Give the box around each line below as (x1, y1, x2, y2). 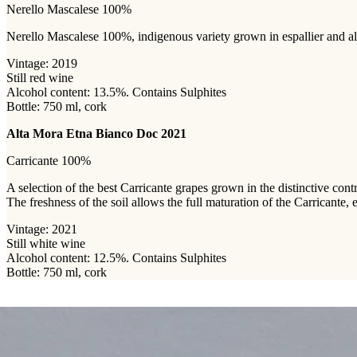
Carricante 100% (6, 154, 91, 168)
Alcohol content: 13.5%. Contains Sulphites (6, 85, 226, 100)
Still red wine (6, 71, 73, 85)
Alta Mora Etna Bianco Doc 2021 (6, 127, 186, 141)
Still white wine (6, 237, 85, 251)
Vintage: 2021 (6, 222, 77, 237)
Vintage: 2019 (6, 57, 77, 71)
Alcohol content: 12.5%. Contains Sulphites (6, 251, 226, 265)
